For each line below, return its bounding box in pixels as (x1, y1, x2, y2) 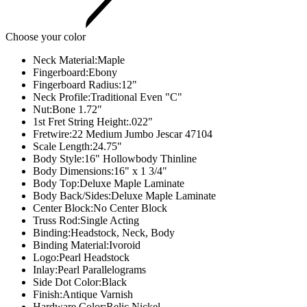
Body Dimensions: (33, 164, 114, 177)
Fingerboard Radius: (33, 78, 121, 90)
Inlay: (33, 263, 58, 275)
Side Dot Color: (33, 275, 101, 288)
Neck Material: (33, 53, 97, 66)
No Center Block (93, 201, 167, 214)
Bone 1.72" (52, 103, 102, 115)
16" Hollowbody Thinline (84, 152, 197, 164)
